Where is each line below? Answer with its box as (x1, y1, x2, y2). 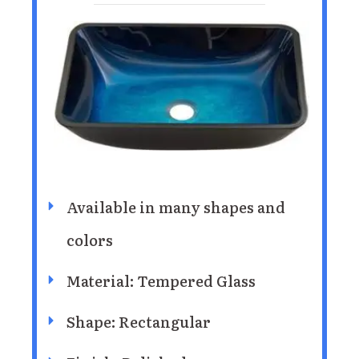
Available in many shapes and (67, 196, 285, 218)
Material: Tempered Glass (67, 269, 256, 292)
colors (67, 228, 113, 251)
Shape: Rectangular (67, 310, 211, 333)
